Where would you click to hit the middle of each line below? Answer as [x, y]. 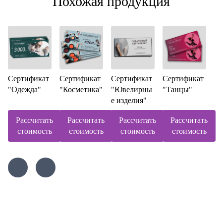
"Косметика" [81, 89]
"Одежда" [25, 89]
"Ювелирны [132, 89]
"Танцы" [177, 89]
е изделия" [129, 100]
